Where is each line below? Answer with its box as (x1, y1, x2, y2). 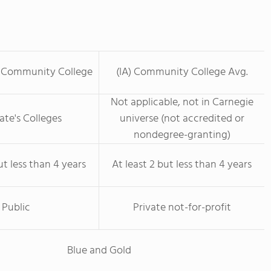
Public (2, 199, 30, 217)
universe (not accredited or (119, 110, 244, 128)
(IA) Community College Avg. (116, 64, 248, 81)
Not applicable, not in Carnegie (110, 94, 253, 111)
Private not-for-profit (132, 199, 231, 217)
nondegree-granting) (133, 126, 230, 144)
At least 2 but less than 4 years (112, 156, 252, 174)
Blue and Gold (67, 242, 131, 260)
